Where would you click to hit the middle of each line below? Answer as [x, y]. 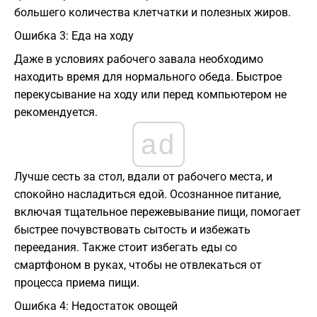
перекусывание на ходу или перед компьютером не [150, 95]
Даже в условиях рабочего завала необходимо [139, 59]
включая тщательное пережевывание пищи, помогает [157, 212]
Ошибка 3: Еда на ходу [74, 36]
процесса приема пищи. [77, 283]
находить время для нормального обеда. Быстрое [148, 77]
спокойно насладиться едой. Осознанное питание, [148, 195]
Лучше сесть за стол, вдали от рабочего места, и [143, 177]
